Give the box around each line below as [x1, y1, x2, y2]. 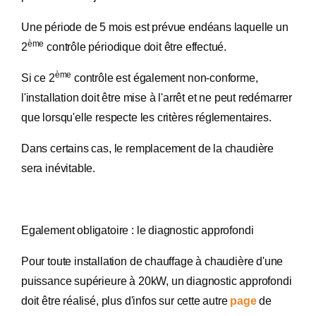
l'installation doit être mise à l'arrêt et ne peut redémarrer [21, 92, 293, 104]
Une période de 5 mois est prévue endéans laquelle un [21, 21, 288, 33]
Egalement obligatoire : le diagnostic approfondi [21, 224, 254, 236]
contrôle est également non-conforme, [71, 72, 258, 84]
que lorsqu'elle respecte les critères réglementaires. [21, 111, 272, 123]
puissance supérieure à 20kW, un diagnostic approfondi [21, 275, 292, 287]
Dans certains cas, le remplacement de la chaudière [21, 142, 274, 154]
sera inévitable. [21, 162, 96, 174]
